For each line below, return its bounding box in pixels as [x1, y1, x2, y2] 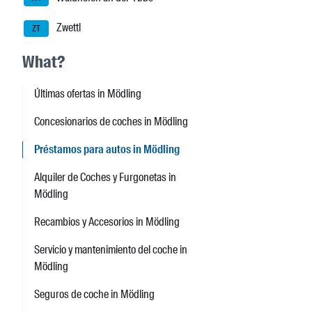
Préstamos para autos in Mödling [34, 142, 180, 157]
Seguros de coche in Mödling [34, 287, 155, 302]
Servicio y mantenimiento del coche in [34, 242, 187, 258]
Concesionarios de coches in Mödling [34, 114, 188, 130]
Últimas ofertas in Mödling [34, 86, 141, 102]
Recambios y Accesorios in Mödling [34, 214, 180, 230]
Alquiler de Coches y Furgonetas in [34, 170, 176, 185]
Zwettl [54, 20, 81, 36]
